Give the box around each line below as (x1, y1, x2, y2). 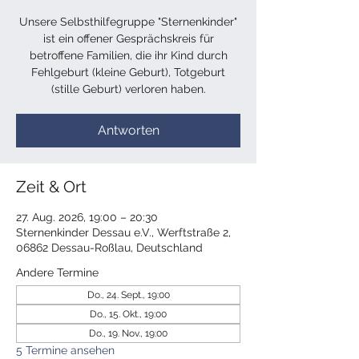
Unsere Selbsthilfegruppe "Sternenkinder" (19, 15, 237, 28)
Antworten (97, 123, 159, 138)
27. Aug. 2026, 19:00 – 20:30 (16, 211, 158, 224)
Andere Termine (16, 266, 99, 279)
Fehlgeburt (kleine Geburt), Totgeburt (31, 66, 225, 79)
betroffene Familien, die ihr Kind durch (29, 49, 228, 62)
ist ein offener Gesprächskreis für (42, 32, 214, 45)
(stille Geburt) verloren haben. (50, 83, 206, 95)
